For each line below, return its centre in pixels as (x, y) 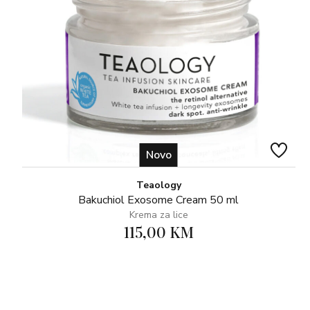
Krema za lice (158, 215)
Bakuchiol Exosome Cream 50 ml (159, 200)
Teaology (158, 185)
